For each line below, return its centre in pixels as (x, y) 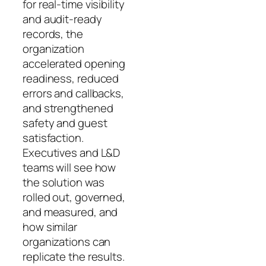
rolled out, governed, (74, 197)
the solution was (64, 182)
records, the (53, 34)
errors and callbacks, (73, 93)
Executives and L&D (72, 152)
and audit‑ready (62, 19)
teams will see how (69, 167)
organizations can (67, 241)
